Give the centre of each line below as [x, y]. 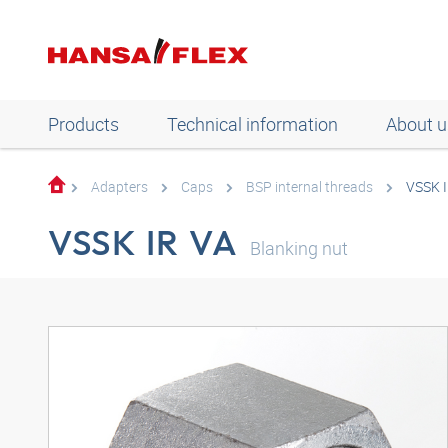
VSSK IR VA [143, 242]
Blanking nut [299, 248]
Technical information [252, 124]
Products [83, 124]
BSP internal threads [309, 186]
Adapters [119, 186]
